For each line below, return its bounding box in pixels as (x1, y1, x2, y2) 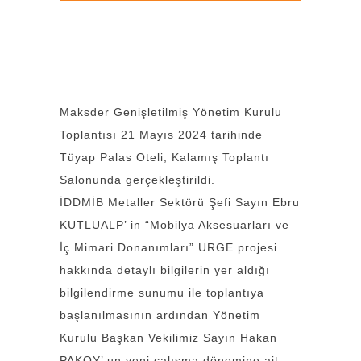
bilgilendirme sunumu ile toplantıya (60, 286, 264, 299)
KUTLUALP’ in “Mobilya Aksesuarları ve (60, 218, 289, 231)
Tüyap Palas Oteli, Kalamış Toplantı (60, 151, 269, 164)
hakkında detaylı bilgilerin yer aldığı (60, 263, 270, 276)
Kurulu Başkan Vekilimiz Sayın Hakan (60, 331, 277, 344)
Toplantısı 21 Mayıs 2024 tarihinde (60, 128, 263, 141)
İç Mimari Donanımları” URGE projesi (60, 241, 277, 254)
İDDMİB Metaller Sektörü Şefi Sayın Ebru (60, 196, 300, 209)
